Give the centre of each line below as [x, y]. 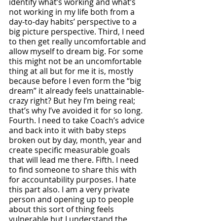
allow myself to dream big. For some [77, 51]
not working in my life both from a [73, 12]
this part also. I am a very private [70, 189]
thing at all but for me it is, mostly [72, 71]
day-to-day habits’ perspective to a [74, 22]
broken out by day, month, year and [76, 140]
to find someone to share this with [74, 170]
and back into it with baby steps [69, 130]
